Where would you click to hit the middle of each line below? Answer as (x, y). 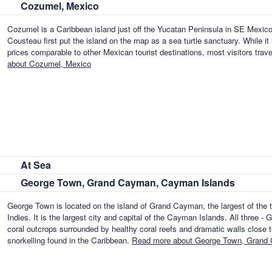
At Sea (36, 165)
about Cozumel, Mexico (49, 64)
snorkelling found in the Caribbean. (70, 240)
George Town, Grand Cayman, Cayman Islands (128, 182)
